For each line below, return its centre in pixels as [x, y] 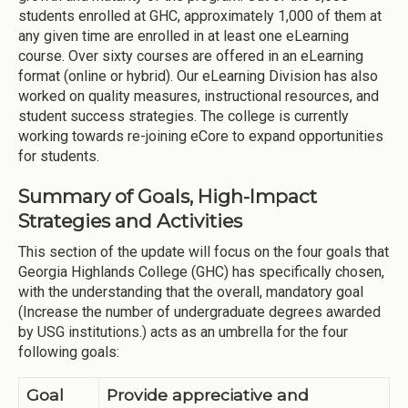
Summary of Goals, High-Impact [168, 196]
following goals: [69, 352]
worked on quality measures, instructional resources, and [199, 96]
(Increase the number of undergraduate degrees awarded [199, 312]
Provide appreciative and [208, 395]
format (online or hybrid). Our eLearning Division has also [198, 76]
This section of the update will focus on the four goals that [204, 252]
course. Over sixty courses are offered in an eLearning [191, 56]
